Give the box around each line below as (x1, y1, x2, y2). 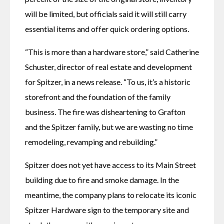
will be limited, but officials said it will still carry (25, 8, 186, 18)
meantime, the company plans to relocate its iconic (25, 189, 196, 199)
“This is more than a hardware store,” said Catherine (25, 46, 199, 56)
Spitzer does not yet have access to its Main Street (25, 159, 196, 169)
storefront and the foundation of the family (25, 91, 170, 101)
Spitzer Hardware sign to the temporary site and (25, 204, 189, 214)
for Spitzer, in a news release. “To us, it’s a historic (25, 76, 190, 86)
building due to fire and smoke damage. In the (25, 174, 179, 184)
